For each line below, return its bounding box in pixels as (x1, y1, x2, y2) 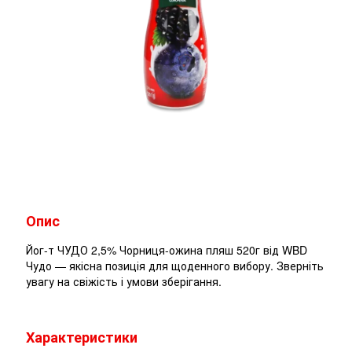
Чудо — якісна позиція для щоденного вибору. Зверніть (26, 258, 324, 274)
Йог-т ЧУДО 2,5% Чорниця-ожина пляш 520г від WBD (26, 242, 307, 258)
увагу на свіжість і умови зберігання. (26, 273, 222, 290)
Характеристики (26, 327, 137, 348)
